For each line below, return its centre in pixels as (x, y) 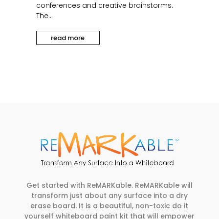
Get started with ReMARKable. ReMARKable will (109, 185)
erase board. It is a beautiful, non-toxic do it (109, 206)
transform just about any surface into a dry (109, 196)
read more (68, 38)
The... (44, 16)
